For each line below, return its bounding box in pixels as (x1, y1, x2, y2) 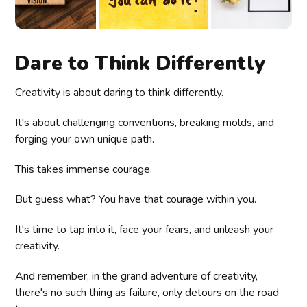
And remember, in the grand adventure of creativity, (15, 268, 258, 284)
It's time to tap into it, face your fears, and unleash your (15, 221, 274, 237)
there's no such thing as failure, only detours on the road (15, 284, 280, 300)
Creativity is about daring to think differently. (15, 84, 224, 100)
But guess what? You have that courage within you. (15, 191, 257, 207)
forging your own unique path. (15, 131, 155, 147)
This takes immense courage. (15, 161, 153, 177)
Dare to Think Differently (14, 49, 266, 77)
